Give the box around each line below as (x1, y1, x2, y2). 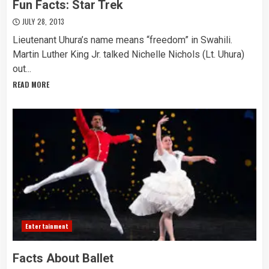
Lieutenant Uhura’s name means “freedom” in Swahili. (13, 34, 232, 46)
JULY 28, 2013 (20, 16, 65, 26)
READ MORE (13, 79, 49, 89)
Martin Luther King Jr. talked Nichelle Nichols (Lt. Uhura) (13, 49, 244, 60)
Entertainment (25, 222, 69, 231)
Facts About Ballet (13, 251, 113, 265)
